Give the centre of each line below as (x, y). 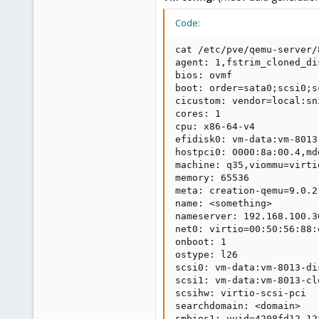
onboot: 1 (201, 242)
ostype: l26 (206, 255)
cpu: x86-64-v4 (215, 126)
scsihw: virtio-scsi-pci (241, 293)
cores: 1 (198, 114)
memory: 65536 (212, 178)
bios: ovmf (204, 75)
